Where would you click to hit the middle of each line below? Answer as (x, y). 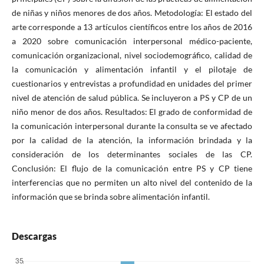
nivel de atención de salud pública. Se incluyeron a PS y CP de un (132, 97)
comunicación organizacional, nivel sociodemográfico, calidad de (132, 55)
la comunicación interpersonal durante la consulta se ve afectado (132, 126)
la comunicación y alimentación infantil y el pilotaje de (132, 69)
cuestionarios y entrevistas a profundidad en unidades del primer (132, 83)
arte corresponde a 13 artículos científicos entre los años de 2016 (132, 27)
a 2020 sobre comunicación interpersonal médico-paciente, (132, 41)
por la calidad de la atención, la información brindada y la (132, 140)
